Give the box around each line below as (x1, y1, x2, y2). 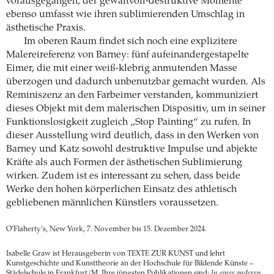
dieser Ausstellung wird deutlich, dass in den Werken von (6, 131, 259, 141)
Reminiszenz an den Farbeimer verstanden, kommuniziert (6, 91, 258, 101)
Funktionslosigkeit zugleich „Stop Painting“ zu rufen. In (6, 117, 251, 128)
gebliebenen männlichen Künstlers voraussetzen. (6, 198, 218, 209)
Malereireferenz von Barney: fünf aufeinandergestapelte (6, 50, 249, 61)
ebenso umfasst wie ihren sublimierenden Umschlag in (6, 10, 245, 20)
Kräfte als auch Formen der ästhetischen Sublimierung (6, 158, 242, 168)
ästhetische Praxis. (6, 23, 86, 34)
